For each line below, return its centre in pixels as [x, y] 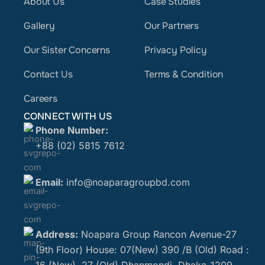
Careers [41, 98]
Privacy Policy [176, 50]
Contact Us [48, 74]
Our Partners [172, 26]
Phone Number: [72, 130]
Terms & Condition [184, 74]
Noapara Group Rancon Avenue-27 [157, 234]
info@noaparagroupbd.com [128, 182]
